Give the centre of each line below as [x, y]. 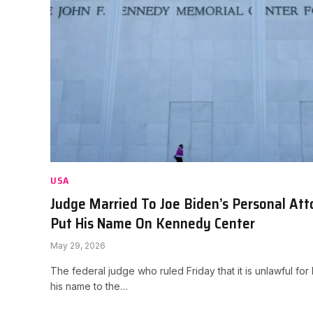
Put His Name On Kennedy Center [153, 224]
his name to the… [89, 286]
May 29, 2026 [78, 246]
